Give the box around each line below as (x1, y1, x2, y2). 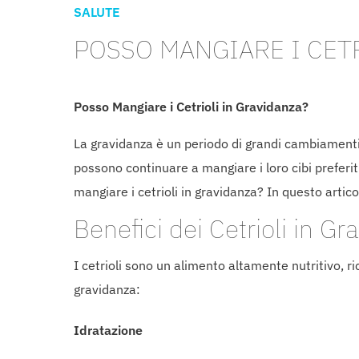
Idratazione (74, 322, 143, 339)
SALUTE (74, 4, 120, 20)
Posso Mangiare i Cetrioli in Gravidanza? (74, 99, 312, 115)
